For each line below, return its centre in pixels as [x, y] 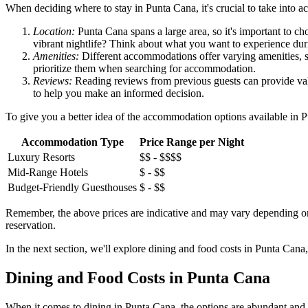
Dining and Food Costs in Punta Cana [138, 278]
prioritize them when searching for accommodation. [144, 69]
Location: [54, 32]
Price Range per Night [192, 142]
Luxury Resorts [41, 157]
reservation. [31, 225]
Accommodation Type [72, 142]
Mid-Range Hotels [48, 173]
